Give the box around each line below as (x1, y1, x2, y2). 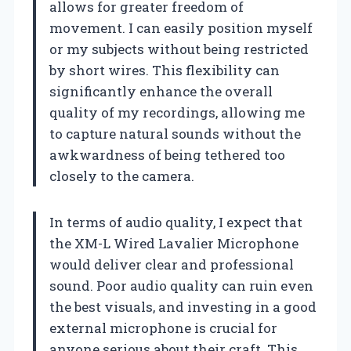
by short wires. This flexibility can (49, 60, 280, 79)
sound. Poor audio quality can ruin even (49, 276, 313, 295)
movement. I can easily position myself (49, 18, 313, 37)
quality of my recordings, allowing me (49, 103, 305, 121)
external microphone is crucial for (49, 318, 277, 337)
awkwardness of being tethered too (49, 145, 285, 164)
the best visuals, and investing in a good (49, 297, 317, 316)
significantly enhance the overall (49, 81, 273, 100)
